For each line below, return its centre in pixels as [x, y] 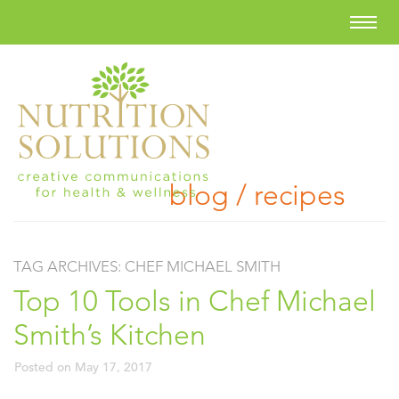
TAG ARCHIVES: [69, 266]
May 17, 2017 [114, 367]
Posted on [45, 367]
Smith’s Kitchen [110, 335]
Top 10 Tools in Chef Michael [195, 301]
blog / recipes [257, 195]
